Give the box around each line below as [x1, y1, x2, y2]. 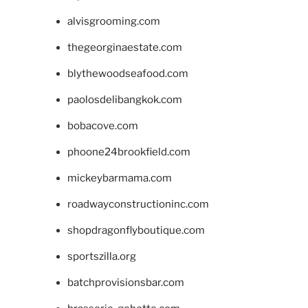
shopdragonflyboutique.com [67, 224, 205, 237]
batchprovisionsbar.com [67, 276, 184, 289]
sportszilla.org [67, 250, 136, 263]
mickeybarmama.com [67, 172, 172, 185]
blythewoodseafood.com [67, 67, 188, 80]
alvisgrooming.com [67, 15, 160, 28]
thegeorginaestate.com [67, 41, 182, 54]
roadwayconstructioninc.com [67, 198, 209, 211]
